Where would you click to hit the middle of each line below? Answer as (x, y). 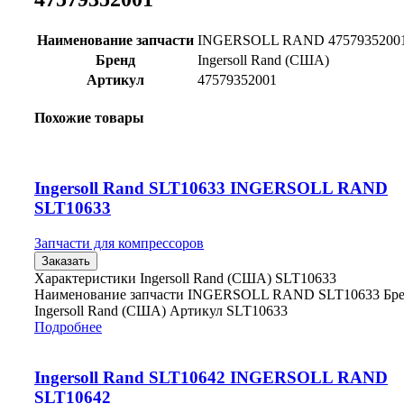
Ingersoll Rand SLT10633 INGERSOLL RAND (211, 188)
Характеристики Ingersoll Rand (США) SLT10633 (185, 278)
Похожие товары (89, 117)
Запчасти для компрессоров (119, 243)
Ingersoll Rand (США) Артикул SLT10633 (161, 310)
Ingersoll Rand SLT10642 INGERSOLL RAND (211, 378)
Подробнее (68, 326)
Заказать (66, 261)
